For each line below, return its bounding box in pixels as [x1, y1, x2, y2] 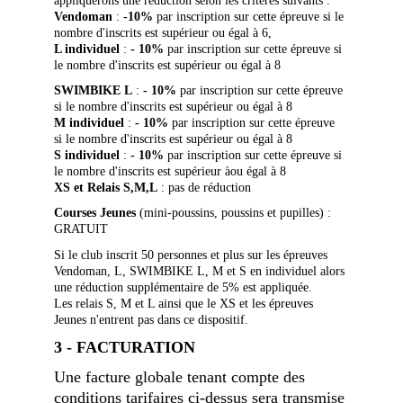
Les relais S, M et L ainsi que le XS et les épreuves [54, 297, 317, 310]
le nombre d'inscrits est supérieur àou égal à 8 [54, 165, 286, 178]
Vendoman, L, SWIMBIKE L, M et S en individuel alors [54, 264, 348, 278]
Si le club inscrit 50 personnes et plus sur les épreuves [54, 248, 331, 262]
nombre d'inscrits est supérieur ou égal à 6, [54, 26, 272, 40]
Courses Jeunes [54, 206, 136, 219]
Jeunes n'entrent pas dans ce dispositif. [54, 313, 248, 327]
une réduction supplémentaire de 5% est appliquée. [54, 281, 312, 294]
